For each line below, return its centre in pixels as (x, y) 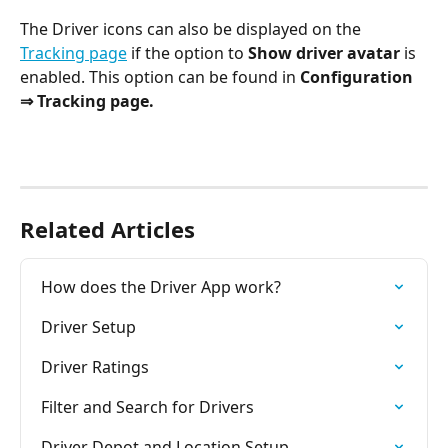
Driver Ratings (95, 366)
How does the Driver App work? (161, 286)
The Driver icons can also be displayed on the (192, 29)
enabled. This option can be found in (160, 77)
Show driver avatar (326, 53)
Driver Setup (88, 326)
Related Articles (107, 228)
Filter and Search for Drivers (147, 406)
